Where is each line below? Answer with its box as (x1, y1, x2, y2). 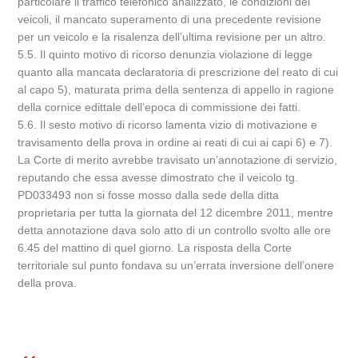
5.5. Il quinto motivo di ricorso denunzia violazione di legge (18, 48, 313, 61)
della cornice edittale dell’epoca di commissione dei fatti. (18, 101, 301, 113)
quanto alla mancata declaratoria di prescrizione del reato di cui (18, 66, 339, 78)
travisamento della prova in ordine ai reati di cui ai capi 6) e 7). (18, 136, 333, 149)
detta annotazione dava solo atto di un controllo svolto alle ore (18, 224, 332, 237)
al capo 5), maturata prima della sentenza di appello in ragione (18, 83, 335, 96)
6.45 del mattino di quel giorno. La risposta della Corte (18, 241, 292, 254)
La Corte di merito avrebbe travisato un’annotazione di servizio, (18, 153, 338, 166)
